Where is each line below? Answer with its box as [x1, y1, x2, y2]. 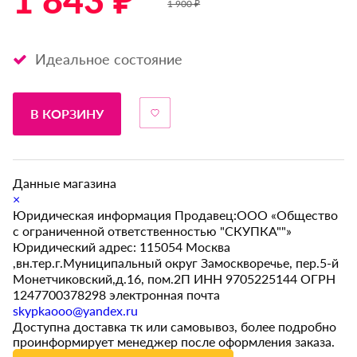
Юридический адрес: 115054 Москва [13, 239, 231, 255]
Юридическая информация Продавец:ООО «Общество [13, 207, 339, 223]
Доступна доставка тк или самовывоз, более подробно [13, 319, 337, 335]
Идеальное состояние [31, 50, 183, 69]
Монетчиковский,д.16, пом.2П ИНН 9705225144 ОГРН [13, 271, 336, 287]
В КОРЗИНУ [30, 106, 104, 122]
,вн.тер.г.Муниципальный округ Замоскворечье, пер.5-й [13, 255, 339, 271]
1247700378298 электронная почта [13, 287, 221, 303]
